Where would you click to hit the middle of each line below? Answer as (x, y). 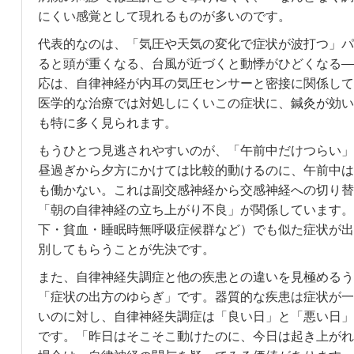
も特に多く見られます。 (107, 122)
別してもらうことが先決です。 (126, 249)
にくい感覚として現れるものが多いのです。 (164, 16)
